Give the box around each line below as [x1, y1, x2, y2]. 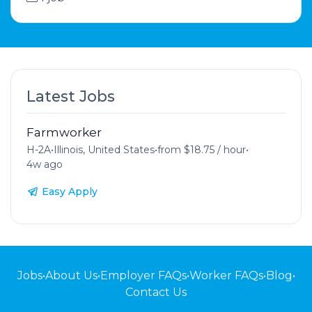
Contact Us [125, 285, 187, 299]
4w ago [26, 157, 63, 171]
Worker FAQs [189, 268, 263, 282]
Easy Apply [41, 185, 97, 198]
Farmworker [26, 124, 102, 139]
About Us [45, 268, 97, 282]
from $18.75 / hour [157, 143, 246, 156]
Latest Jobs [26, 86, 115, 105]
